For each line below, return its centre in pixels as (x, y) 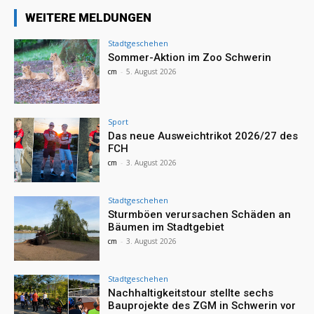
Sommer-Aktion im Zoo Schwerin (190, 58)
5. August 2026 (152, 72)
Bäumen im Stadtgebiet (168, 227)
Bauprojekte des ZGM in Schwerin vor (202, 305)
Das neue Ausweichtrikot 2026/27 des (203, 136)
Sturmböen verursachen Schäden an (200, 214)
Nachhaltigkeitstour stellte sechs (191, 293)
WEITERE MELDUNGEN (88, 18)
